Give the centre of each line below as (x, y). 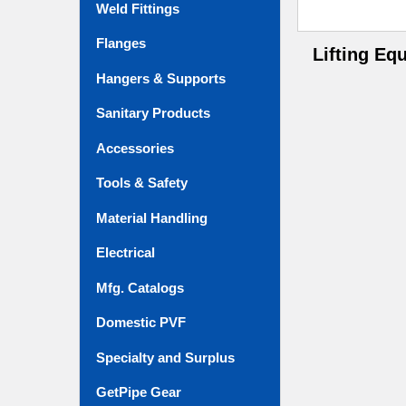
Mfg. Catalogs (140, 287)
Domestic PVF (141, 323)
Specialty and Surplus (165, 357)
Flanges (121, 43)
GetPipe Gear (139, 391)
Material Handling (152, 217)
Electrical (126, 253)
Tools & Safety (142, 183)
